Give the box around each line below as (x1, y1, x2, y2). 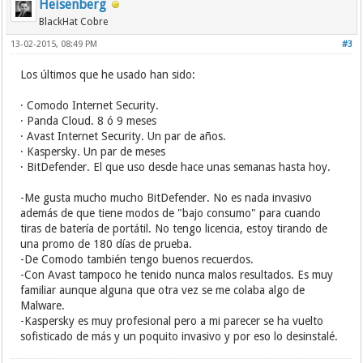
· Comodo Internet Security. (20, 99, 160, 112)
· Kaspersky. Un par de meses (20, 145, 166, 158)
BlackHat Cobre (39, 16, 109, 28)
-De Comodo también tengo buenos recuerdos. (20, 253, 254, 266)
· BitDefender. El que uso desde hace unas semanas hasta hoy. (20, 160, 331, 173)
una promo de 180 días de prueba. (20, 237, 193, 250)
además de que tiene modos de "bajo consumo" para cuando (20, 207, 322, 220)
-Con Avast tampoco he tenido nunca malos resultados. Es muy (20, 268, 334, 281)
